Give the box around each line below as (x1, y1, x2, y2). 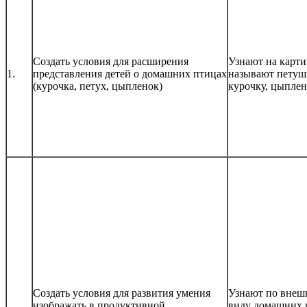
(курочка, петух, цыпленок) (33, 80, 162, 93)
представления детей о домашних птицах (33, 68, 227, 80)
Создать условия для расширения (33, 56, 188, 68)
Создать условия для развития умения (33, 287, 210, 299)
